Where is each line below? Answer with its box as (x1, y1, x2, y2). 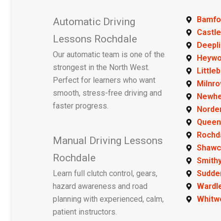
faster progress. (53, 101, 109, 110)
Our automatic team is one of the (53, 50, 165, 59)
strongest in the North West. (53, 63, 150, 72)
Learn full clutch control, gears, (53, 169, 158, 178)
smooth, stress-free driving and (53, 88, 162, 98)
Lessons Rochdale (53, 33, 138, 45)
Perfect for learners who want (53, 75, 156, 85)
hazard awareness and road (53, 182, 148, 191)
